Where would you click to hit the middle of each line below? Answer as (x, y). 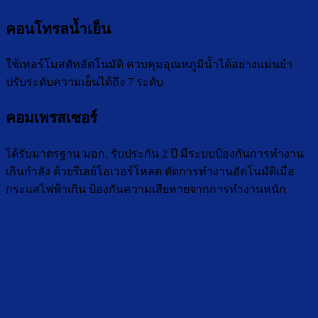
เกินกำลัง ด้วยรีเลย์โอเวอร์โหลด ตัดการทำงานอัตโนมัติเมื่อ (150, 171)
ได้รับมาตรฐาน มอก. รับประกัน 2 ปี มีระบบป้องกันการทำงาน (155, 153)
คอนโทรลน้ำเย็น (58, 28)
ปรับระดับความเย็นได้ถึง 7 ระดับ (84, 82)
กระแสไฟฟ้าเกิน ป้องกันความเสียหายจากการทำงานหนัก (146, 189)
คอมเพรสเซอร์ (51, 118)
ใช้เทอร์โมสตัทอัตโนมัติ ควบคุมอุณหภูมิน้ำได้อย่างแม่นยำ (149, 65)
